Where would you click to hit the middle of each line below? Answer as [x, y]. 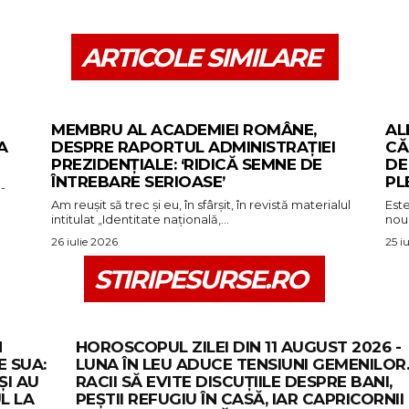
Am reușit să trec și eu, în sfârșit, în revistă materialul [201, 205]
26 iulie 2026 [84, 242]
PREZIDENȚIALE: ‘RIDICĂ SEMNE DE [187, 165]
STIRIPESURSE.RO [200, 280]
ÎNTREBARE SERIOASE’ [138, 182]
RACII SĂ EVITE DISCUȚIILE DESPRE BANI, [234, 382]
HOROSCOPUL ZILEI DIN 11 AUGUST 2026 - [238, 347]
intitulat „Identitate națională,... [140, 220]
